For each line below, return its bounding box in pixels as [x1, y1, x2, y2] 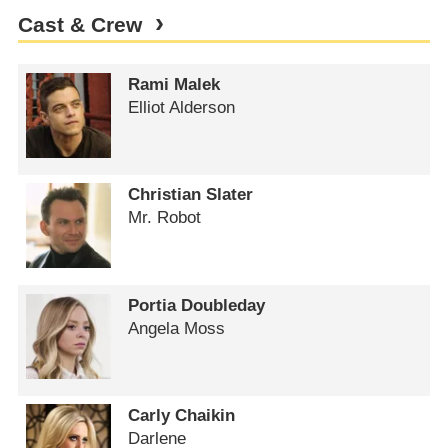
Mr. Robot [128, 208, 202, 228]
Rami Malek [128, 74, 221, 94]
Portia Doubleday [128, 295, 266, 315]
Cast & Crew [17, 12, 142, 37]
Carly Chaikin [128, 406, 236, 426]
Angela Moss [128, 318, 226, 338]
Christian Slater [128, 185, 254, 205]
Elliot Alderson [128, 97, 236, 117]
